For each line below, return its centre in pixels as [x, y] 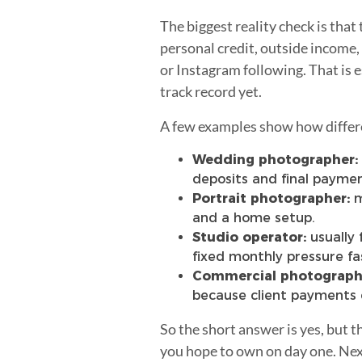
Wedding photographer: [275, 159]
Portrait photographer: [271, 198]
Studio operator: [249, 237]
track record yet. [211, 91]
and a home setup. [254, 217]
